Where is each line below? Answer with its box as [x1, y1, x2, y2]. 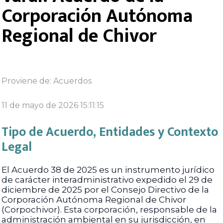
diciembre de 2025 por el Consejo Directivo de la [1, 185, 209, 195]
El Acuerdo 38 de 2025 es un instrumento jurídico [1, 165, 215, 175]
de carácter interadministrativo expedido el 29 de [1, 175, 213, 185]
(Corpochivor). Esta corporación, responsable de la [1, 205, 217, 215]
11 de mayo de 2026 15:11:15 [1, 101, 104, 110]
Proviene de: [1, 76, 53, 86]
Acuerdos [53, 76, 92, 86]
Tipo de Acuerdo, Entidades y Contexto [1, 121, 218, 143]
